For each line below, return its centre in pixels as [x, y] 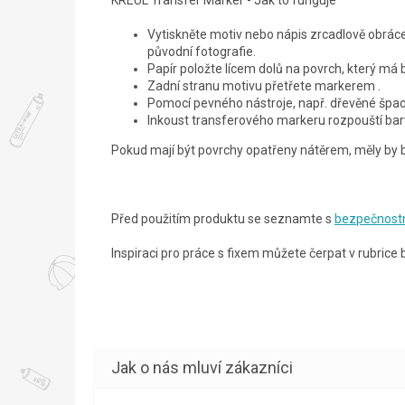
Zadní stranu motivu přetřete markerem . [264, 85]
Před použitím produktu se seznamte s [223, 218]
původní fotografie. [202, 51]
